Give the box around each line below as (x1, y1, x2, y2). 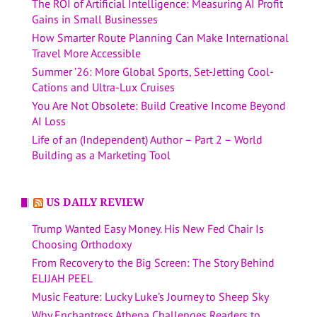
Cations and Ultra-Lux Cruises (32, 80, 175, 95)
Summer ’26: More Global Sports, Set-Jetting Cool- (32, 64, 274, 79)
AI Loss (32, 114, 66, 129)
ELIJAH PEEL (32, 271, 93, 286)
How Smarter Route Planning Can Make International (32, 30, 289, 45)
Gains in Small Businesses (32, 12, 158, 27)
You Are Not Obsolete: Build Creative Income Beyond (32, 98, 286, 113)
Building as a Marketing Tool (32, 148, 171, 163)
